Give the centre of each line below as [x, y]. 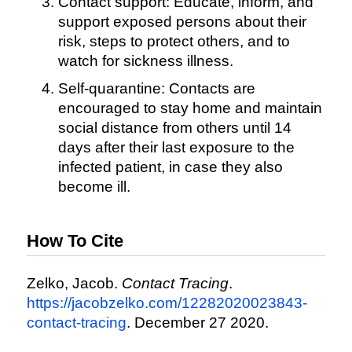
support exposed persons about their [182, 21]
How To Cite [75, 240]
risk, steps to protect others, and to [174, 41]
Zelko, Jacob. [74, 284]
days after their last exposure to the [176, 147]
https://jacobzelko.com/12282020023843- [167, 303]
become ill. [94, 186]
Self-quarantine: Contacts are [156, 88]
